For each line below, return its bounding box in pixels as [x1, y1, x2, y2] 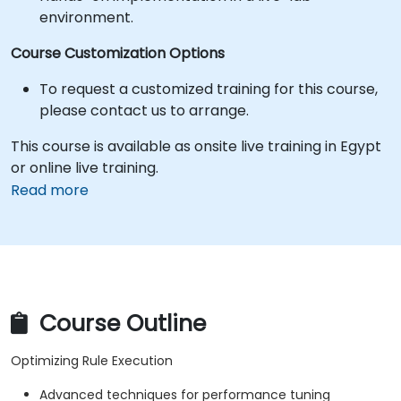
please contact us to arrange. [39, 100, 249, 121]
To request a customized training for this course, [39, 79, 378, 99]
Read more [11, 180, 89, 200]
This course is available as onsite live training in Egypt [11, 136, 381, 157]
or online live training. [11, 158, 158, 178]
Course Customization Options [11, 43, 225, 64]
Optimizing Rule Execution [11, 352, 173, 371]
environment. [39, 7, 133, 28]
